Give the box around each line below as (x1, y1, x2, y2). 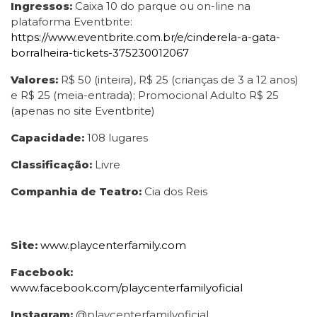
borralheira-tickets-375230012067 (11, 46, 189, 59)
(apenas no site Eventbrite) (11, 104, 155, 117)
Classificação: (11, 158, 92, 171)
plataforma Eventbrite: (11, 15, 132, 28)
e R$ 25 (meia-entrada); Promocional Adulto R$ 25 (11, 88, 279, 102)
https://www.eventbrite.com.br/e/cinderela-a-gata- (11, 30, 280, 44)
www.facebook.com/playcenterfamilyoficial (11, 281, 243, 294)
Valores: (11, 73, 58, 86)
